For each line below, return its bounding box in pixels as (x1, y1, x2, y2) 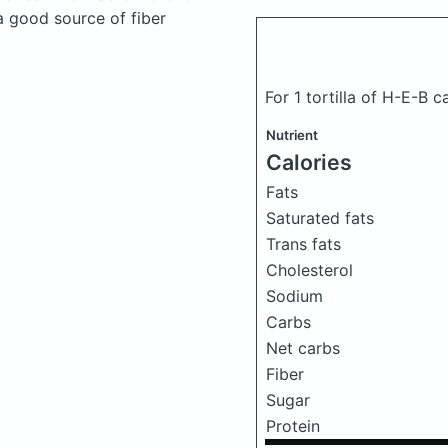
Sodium (266, 286, 323, 306)
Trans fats (266, 234, 341, 254)
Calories (266, 149, 352, 175)
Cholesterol (266, 260, 353, 280)
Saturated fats (266, 208, 374, 228)
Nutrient (266, 127, 318, 143)
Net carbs (266, 338, 340, 358)
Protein (266, 416, 320, 436)
